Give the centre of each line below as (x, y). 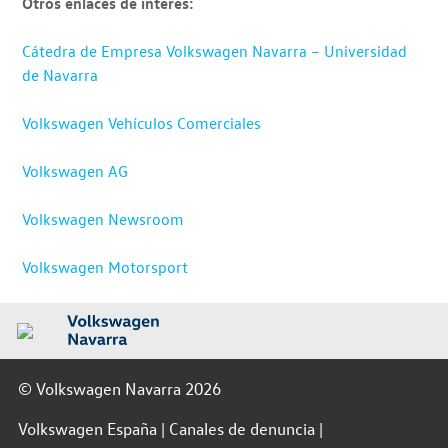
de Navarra (60, 75)
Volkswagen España (87, 428)
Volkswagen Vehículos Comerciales (142, 123)
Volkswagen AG (75, 171)
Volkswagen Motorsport (105, 267)
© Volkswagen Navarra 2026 (119, 388)
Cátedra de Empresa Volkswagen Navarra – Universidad (215, 51)
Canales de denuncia (241, 428)
